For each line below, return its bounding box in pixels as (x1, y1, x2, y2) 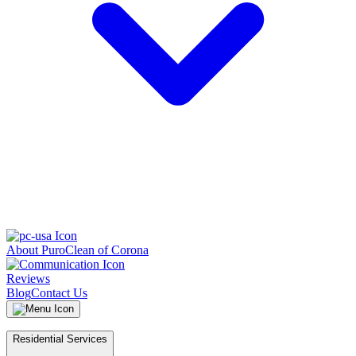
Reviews (6, 272, 50, 285)
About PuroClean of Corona (6, 243, 149, 257)
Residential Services (13, 333, 107, 345)
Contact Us (31, 286, 87, 300)
